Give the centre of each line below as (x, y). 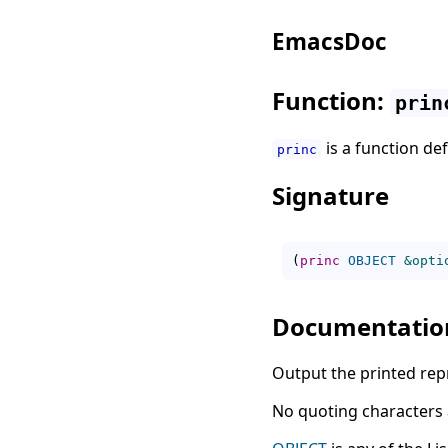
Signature (330, 195)
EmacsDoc (329, 41)
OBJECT (372, 260)
